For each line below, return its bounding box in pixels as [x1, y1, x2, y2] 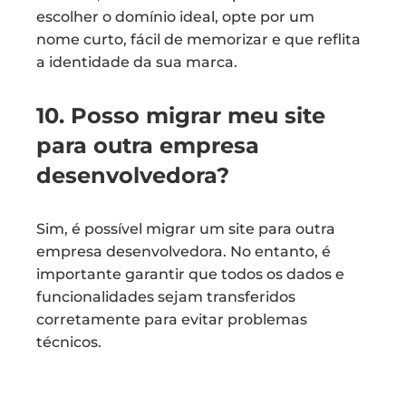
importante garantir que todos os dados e [36, 266, 344, 283]
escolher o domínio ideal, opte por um [36, 8, 314, 25]
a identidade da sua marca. [36, 53, 237, 71]
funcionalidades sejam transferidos [36, 288, 295, 305]
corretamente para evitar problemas [36, 311, 307, 328]
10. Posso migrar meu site [36, 102, 325, 129]
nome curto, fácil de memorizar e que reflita [36, 31, 361, 48]
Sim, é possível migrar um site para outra [36, 220, 335, 237]
